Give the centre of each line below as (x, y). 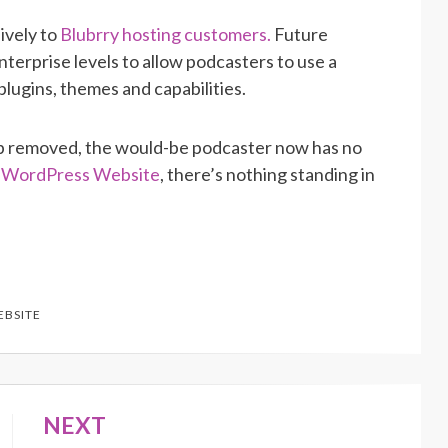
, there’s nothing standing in (267, 173)
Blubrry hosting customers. (167, 33)
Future (301, 33)
